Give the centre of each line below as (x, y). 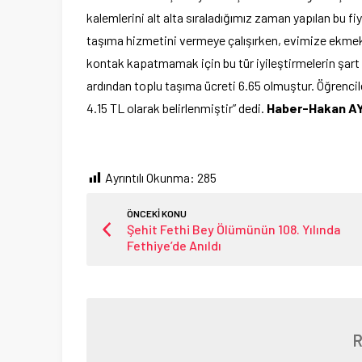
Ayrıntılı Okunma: (150, 178)
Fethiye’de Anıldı (174, 246)
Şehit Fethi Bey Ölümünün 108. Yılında (234, 229)
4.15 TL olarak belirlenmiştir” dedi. (177, 108)
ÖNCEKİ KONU (157, 214)
